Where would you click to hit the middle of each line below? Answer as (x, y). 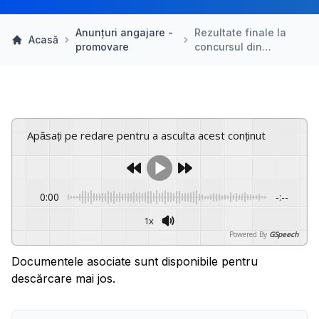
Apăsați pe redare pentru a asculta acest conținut (150, 135)
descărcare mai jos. (63, 278)
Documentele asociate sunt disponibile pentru (135, 261)
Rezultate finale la (240, 32)
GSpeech (284, 234)
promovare (102, 47)
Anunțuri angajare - (124, 32)
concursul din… (232, 47)
